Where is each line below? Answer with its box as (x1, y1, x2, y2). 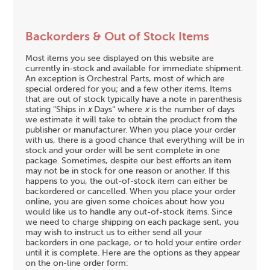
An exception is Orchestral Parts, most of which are (25, 74, 225, 83)
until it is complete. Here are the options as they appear (25, 248, 240, 257)
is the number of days (149, 105, 235, 114)
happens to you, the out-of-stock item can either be (25, 177, 228, 186)
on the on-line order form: (25, 259, 128, 268)
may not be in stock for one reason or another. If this (25, 166, 230, 175)
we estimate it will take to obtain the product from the (25, 115, 238, 124)
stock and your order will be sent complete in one (25, 146, 221, 155)
